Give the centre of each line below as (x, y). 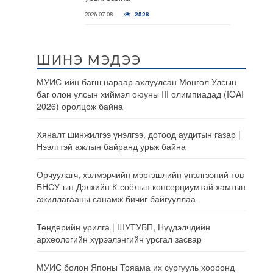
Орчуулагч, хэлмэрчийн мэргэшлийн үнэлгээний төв (140, 174)
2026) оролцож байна (80, 106)
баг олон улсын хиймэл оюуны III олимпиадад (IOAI (140, 94)
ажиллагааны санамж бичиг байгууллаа (116, 199)
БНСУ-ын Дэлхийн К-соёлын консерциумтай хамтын (141, 186)
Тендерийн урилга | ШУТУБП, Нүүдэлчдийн (123, 227)
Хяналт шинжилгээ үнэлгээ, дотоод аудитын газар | (139, 134)
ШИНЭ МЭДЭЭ (89, 61)
